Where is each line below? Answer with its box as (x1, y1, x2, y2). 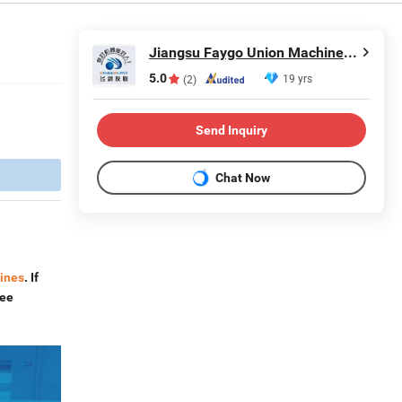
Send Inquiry (196, 122, 267, 137)
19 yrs (283, 71, 312, 85)
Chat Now (215, 170, 270, 185)
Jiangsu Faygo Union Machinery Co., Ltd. (344, 44, 357, 61)
